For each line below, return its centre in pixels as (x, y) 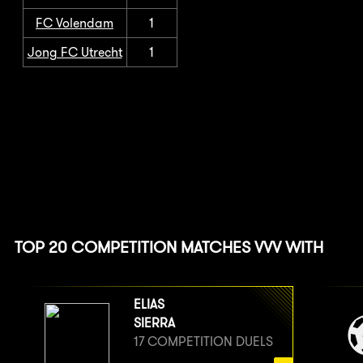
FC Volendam (75, 23)
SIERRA (154, 322)
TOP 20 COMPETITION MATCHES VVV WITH (169, 247)
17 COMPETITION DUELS (203, 341)
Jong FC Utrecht (75, 52)
